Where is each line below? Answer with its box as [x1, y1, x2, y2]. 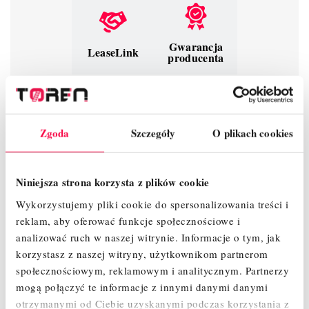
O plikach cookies [212, 125, 294, 141]
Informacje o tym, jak [181, 230, 281, 244]
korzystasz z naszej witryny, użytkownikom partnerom [16, 246, 268, 261]
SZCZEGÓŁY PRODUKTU [100, 263, 213, 278]
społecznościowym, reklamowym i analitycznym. [16, 263, 246, 277]
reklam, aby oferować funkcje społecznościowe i [16, 213, 240, 228]
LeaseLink [87, 44, 139, 61]
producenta [168, 50, 224, 66]
